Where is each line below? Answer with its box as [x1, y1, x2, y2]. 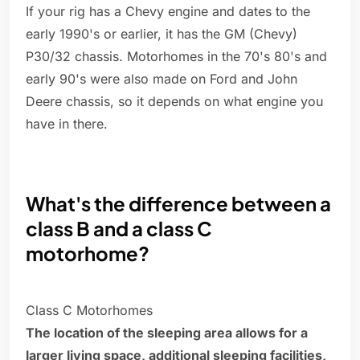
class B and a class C [26, 216, 212, 241]
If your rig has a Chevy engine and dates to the [26, 3, 310, 20]
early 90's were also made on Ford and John [26, 71, 297, 88]
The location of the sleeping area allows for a [26, 325, 308, 342]
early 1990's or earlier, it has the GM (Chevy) [26, 26, 297, 43]
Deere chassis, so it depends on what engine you [26, 93, 323, 110]
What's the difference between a [26, 191, 331, 216]
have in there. [26, 116, 108, 133]
